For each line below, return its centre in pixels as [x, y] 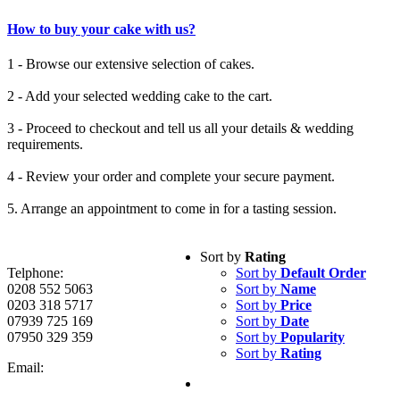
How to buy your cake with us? [101, 29]
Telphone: [35, 273]
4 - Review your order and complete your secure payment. [171, 177]
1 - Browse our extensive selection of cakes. [131, 64]
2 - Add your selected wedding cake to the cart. [140, 96]
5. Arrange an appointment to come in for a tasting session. [172, 209]
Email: [25, 368]
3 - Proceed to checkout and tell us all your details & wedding [180, 129]
